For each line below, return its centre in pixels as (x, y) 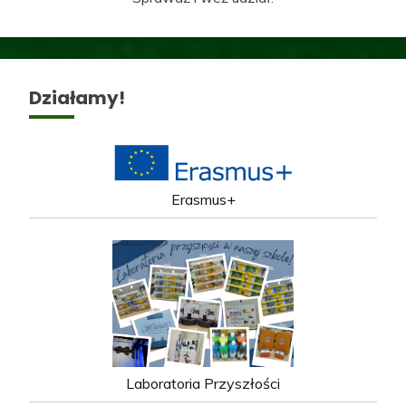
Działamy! (77, 97)
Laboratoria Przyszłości (203, 384)
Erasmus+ (203, 200)
